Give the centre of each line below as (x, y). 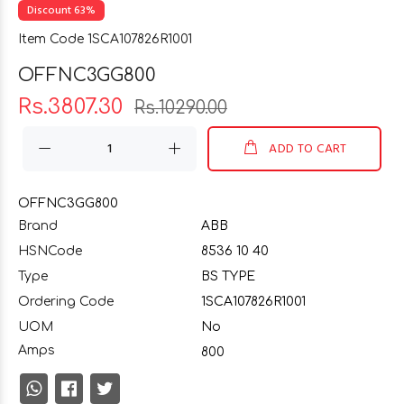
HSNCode (50, 251)
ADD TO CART (308, 149)
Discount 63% (61, 11)
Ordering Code (66, 302)
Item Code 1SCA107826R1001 (105, 39)
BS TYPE (228, 276)
